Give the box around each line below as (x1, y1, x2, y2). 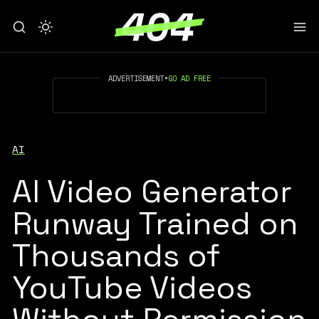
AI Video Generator (11, 171, 292, 211)
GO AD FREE (168, 72, 211, 84)
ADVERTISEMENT (108, 72, 164, 84)
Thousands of (11, 235, 220, 276)
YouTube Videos (11, 267, 252, 308)
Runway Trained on (11, 203, 298, 244)
